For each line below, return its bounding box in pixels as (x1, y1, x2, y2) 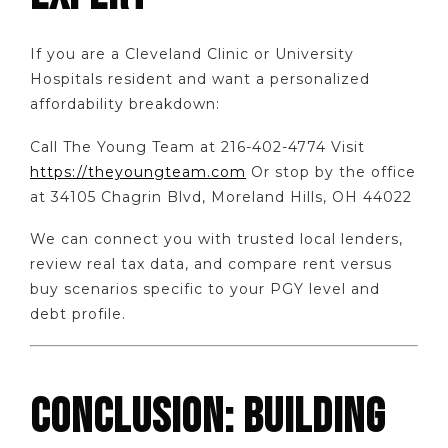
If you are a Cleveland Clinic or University (30, 45, 354, 64)
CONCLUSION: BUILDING (30, 388, 385, 446)
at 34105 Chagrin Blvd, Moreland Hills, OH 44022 (30, 187, 412, 206)
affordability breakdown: (30, 95, 220, 114)
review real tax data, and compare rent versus (30, 255, 392, 274)
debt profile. (30, 305, 126, 324)
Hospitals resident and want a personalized (30, 70, 370, 89)
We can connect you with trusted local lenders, (30, 230, 403, 249)
